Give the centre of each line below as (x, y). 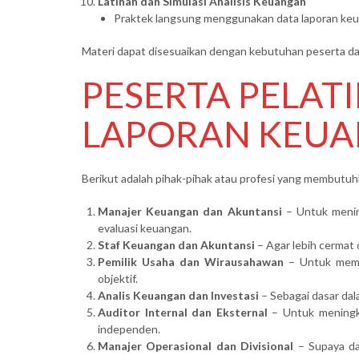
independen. (129, 329)
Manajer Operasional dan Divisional (196, 345)
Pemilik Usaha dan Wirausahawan (191, 261)
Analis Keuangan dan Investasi (178, 295)
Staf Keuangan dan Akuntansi (176, 244)
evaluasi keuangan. (145, 228)
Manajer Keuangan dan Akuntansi (190, 211)
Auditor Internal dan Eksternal (183, 312)
